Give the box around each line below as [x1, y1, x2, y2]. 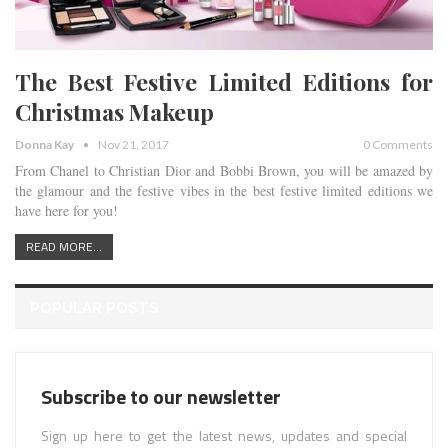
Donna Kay [15, 137, 76, 153]
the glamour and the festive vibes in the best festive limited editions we [15, 181, 433, 201]
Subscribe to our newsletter [41, 381, 281, 413]
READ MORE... [26, 237, 102, 257]
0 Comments [363, 137, 433, 153]
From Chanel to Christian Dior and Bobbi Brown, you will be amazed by [15, 161, 433, 181]
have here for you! [15, 201, 118, 221]
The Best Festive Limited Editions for [15, 66, 433, 98]
